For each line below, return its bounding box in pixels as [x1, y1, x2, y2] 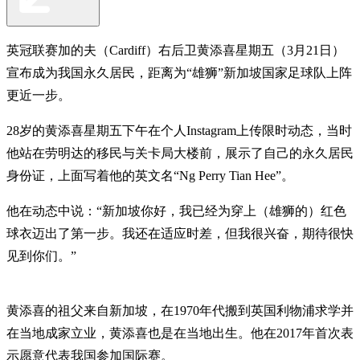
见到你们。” [6, 248, 76, 263]
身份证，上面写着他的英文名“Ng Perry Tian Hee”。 [6, 168, 294, 182]
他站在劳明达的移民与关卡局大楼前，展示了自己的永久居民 [6, 145, 354, 160]
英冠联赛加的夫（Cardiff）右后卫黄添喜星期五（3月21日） [6, 43, 345, 57]
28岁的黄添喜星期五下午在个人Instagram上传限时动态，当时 [6, 123, 352, 137]
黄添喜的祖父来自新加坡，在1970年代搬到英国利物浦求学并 [6, 303, 354, 317]
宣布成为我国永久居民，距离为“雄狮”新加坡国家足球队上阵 [6, 65, 352, 80]
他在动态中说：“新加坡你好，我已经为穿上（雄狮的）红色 [6, 203, 346, 218]
